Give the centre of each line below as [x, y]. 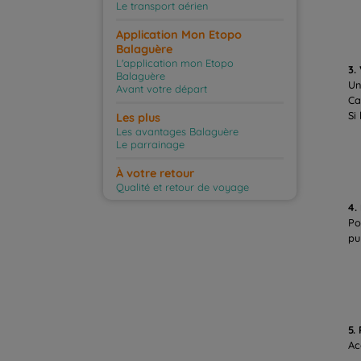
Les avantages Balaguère [177, 132]
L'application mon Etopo [175, 63]
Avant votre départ [162, 89]
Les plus [138, 118]
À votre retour [155, 174]
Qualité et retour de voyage [183, 187]
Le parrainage [150, 145]
